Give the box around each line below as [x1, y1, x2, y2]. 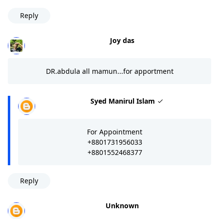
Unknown [105, 200, 139, 210]
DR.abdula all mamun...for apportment [45, 66, 174, 76]
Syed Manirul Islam [90, 96, 157, 106]
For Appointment [87, 127, 142, 136]
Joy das [109, 35, 134, 45]
